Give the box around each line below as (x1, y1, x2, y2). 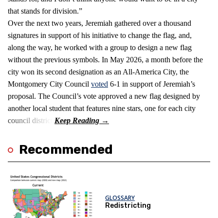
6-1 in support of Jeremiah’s (108, 80, 195, 89)
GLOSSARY (105, 194, 135, 202)
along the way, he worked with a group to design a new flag (8, 43, 192, 52)
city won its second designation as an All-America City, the (8, 68, 189, 76)
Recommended (19, 142, 113, 158)
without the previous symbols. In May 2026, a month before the (8, 55, 203, 64)
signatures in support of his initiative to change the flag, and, (8, 31, 192, 40)
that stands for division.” (8, 7, 82, 16)
